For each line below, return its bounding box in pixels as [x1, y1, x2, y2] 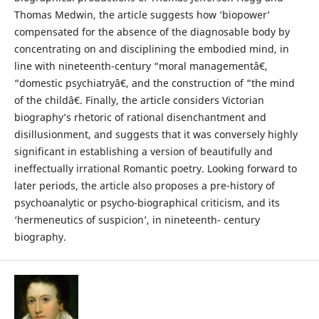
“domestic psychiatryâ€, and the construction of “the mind [14, 76, 295, 90]
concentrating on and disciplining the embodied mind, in [14, 42, 289, 56]
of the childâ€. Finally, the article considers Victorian [14, 93, 264, 107]
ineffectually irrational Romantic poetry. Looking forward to [14, 162, 297, 175]
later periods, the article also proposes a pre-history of [14, 179, 275, 192]
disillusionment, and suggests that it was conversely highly [14, 127, 298, 141]
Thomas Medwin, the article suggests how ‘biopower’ [14, 8, 270, 21]
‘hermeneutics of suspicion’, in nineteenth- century [14, 213, 260, 226]
